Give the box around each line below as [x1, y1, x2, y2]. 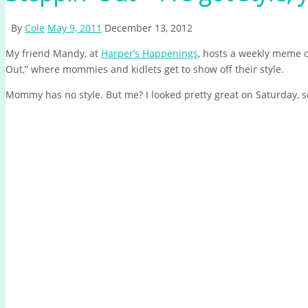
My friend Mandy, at [5, 47, 101, 60]
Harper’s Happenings [101, 47, 198, 60]
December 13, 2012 [104, 21, 192, 35]
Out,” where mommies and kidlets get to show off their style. [5, 63, 284, 76]
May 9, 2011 [47, 21, 102, 35]
